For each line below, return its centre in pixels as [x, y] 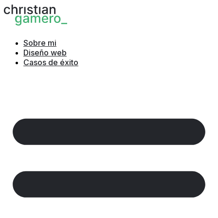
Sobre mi [40, 43]
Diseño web [45, 53]
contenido [18, 25]
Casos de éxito [51, 62]
